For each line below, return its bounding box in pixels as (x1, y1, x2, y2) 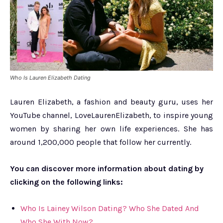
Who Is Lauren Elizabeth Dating (10, 74, 91, 81)
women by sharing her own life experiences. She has (10, 123, 213, 133)
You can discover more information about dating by (10, 163, 204, 173)
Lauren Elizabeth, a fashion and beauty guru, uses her (10, 97, 213, 107)
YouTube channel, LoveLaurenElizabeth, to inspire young (10, 110, 213, 120)
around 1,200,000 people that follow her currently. (10, 137, 191, 147)
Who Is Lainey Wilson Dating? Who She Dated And (20, 203, 199, 213)
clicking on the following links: (10, 177, 123, 187)
